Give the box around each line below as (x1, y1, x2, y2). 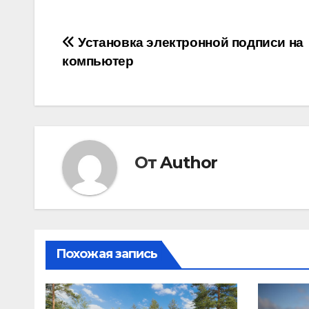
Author (160, 152, 218, 172)
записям (61, 90, 154, 118)
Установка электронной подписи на (74, 35, 303, 50)
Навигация (61, 34, 181, 61)
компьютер (62, 54, 134, 69)
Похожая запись (56, 246, 158, 262)
